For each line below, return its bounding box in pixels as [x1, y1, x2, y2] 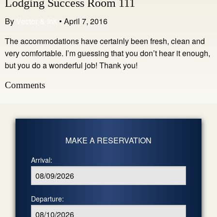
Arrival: [31, 155, 52, 165]
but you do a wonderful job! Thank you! [5, 59, 138, 71]
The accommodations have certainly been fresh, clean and [5, 35, 205, 46]
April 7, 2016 [62, 15, 108, 27]
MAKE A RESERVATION [65, 134, 152, 146]
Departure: [31, 193, 64, 203]
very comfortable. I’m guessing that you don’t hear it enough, [5, 47, 210, 59]
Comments [5, 79, 45, 90]
